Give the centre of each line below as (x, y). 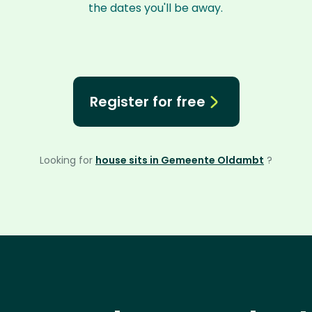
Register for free (147, 102)
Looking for (68, 160)
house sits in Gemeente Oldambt (180, 160)
